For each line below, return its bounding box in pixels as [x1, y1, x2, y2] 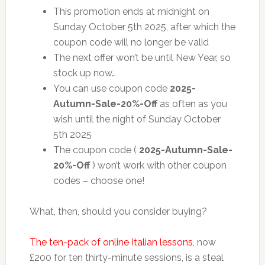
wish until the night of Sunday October [53, 114, 221, 125]
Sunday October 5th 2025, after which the [53, 21, 235, 33]
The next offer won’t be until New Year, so [53, 52, 231, 63]
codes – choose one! [53, 175, 144, 186]
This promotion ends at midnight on [53, 6, 209, 17]
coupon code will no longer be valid [53, 37, 209, 48]
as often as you [157, 98, 227, 109]
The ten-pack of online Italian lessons [29, 237, 193, 248]
